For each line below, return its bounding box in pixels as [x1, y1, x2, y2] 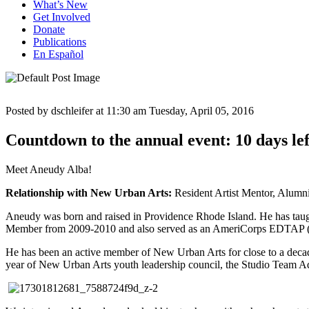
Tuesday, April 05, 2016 [149, 104, 254, 117]
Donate [33, 23, 65, 35]
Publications [33, 35, 86, 48]
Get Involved [33, 10, 90, 23]
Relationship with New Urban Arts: [6, 186, 172, 199]
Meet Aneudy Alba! [6, 163, 92, 175]
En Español [33, 48, 83, 60]
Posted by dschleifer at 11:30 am [6, 104, 146, 117]
